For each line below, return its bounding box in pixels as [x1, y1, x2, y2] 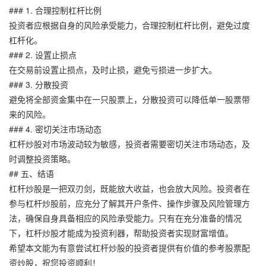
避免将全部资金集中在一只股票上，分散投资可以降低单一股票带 [9, 93, 250, 105]
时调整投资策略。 [9, 152, 75, 164]
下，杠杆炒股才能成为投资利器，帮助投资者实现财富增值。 [9, 226, 233, 239]
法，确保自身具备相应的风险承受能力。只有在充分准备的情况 [9, 211, 242, 224]
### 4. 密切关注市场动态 [9, 122, 102, 135]
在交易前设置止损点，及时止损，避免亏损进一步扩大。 [9, 63, 217, 75]
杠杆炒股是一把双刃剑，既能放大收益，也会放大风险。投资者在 [9, 182, 250, 194]
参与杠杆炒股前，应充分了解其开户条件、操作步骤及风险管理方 [9, 197, 250, 209]
